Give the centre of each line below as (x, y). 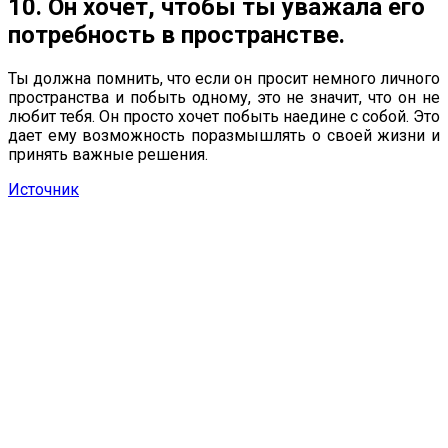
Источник (43, 190)
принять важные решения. (108, 155)
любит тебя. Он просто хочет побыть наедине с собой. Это (224, 117)
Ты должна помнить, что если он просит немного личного (224, 79)
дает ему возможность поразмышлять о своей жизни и (224, 136)
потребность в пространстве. (176, 35)
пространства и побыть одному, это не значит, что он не (224, 98)
